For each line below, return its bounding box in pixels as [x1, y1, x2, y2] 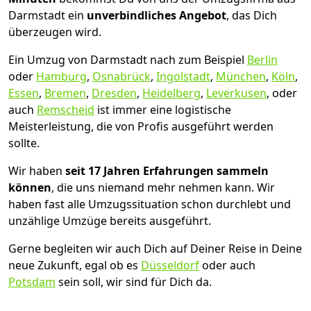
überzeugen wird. [8, 24, 101, 40]
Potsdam [8, 274, 56, 289]
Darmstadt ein [8, 7, 87, 23]
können [8, 179, 51, 195]
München [216, 68, 266, 84]
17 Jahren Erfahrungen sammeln [88, 162, 269, 178]
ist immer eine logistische [94, 101, 231, 117]
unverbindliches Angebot [87, 7, 226, 23]
